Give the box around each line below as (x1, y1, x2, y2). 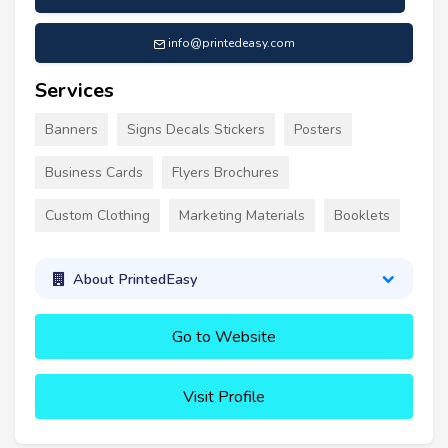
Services (35, 77, 114, 105)
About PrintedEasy (72, 268, 197, 289)
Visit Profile (183, 386, 265, 409)
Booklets (334, 206, 390, 226)
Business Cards (45, 163, 143, 183)
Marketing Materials (179, 206, 305, 226)
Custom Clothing (45, 206, 150, 226)
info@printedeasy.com (168, 35, 295, 52)
